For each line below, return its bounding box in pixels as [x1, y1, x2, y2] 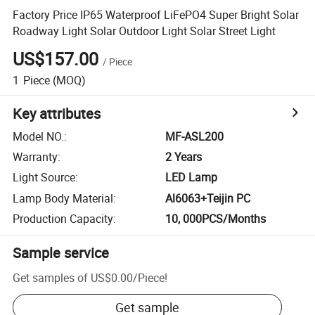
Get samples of [13, 269, 89, 285]
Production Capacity [13, 211, 114, 227]
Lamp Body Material [13, 190, 114, 206]
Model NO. [13, 128, 65, 144]
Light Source [13, 169, 76, 186]
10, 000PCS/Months [165, 211, 266, 227]
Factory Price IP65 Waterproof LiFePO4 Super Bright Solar [13, 6, 300, 22]
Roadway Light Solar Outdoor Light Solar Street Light [13, 22, 276, 39]
